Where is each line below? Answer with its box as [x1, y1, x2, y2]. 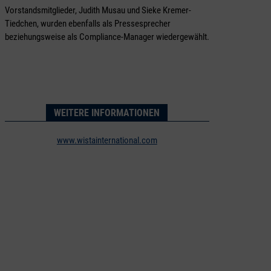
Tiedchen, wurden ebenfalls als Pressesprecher [4, 18, 171, 30]
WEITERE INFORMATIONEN [54, 107, 160, 119]
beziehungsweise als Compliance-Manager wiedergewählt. [4, 31, 209, 43]
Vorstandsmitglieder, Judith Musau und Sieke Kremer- [4, 5, 191, 16]
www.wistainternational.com [56, 135, 157, 146]
